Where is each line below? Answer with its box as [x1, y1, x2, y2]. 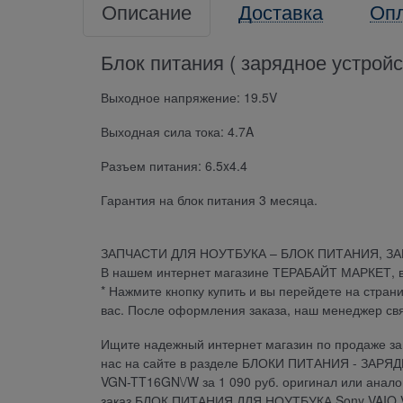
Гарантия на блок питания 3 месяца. [101, 191, 321, 210]
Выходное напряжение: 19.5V [101, 88, 277, 107]
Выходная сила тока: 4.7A [101, 122, 254, 141]
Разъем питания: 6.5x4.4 [101, 157, 247, 175]
